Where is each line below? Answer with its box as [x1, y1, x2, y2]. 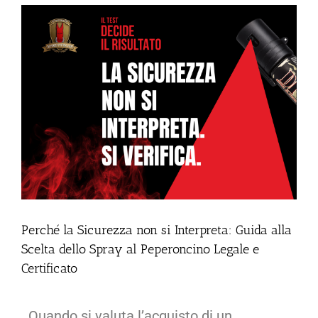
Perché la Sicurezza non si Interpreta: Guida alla [21, 221, 292, 238]
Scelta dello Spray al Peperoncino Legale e [21, 241, 259, 257]
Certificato [21, 260, 77, 276]
